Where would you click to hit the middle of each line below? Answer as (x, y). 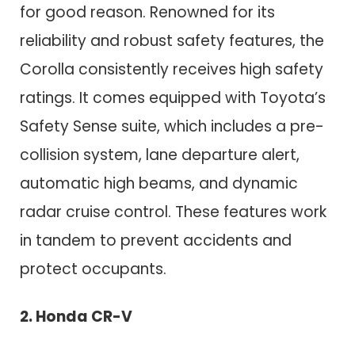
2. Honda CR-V (76, 317)
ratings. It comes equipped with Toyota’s (173, 97)
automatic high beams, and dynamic (159, 183)
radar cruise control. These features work (173, 212)
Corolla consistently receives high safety (172, 69)
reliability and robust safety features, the (172, 40)
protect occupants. (93, 269)
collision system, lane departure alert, (160, 155)
